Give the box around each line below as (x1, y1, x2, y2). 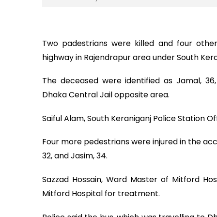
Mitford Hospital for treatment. (42, 188, 160, 199)
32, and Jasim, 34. (42, 150, 108, 162)
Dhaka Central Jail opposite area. (42, 89, 170, 101)
